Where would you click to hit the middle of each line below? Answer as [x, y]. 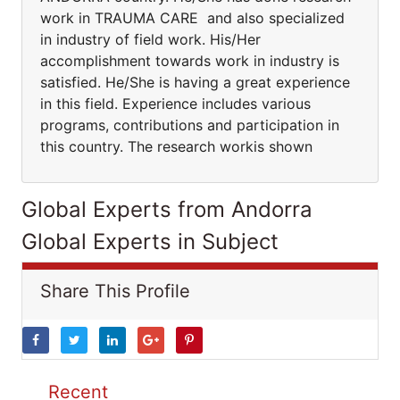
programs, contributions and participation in [190, 125]
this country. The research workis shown [181, 146]
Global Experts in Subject [150, 242]
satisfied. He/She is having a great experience [195, 82]
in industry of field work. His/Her [150, 39]
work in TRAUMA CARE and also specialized [192, 18]
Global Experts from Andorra [167, 209]
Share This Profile [115, 291]
